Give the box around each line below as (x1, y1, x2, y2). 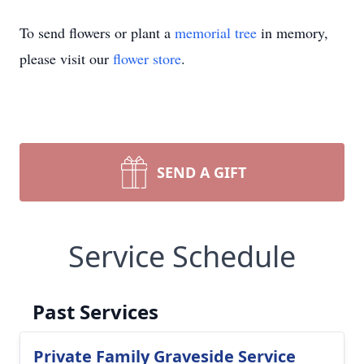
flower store (113, 49, 181, 68)
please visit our (19, 49, 113, 68)
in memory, (257, 23, 328, 42)
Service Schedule (68, 236, 296, 276)
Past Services (32, 298, 158, 325)
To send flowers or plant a (19, 23, 175, 42)
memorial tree (175, 23, 257, 42)
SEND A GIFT (157, 162, 246, 182)
